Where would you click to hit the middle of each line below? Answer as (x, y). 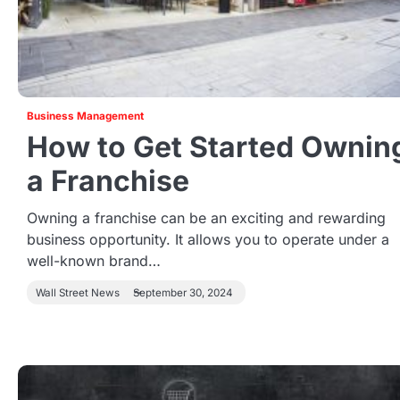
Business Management (85, 116)
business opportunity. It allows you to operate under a (208, 239)
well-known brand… (94, 261)
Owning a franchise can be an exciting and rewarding (206, 218)
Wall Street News (78, 293)
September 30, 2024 (183, 293)
